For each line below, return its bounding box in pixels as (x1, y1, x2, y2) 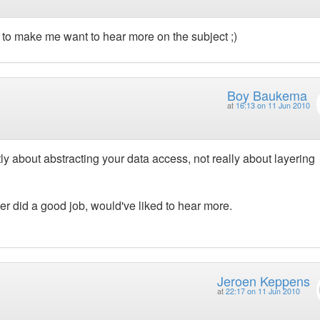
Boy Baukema (226, 85, 307, 104)
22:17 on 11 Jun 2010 (225, 285, 300, 296)
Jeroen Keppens (216, 271, 310, 290)
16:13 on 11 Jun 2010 (235, 99, 310, 111)
